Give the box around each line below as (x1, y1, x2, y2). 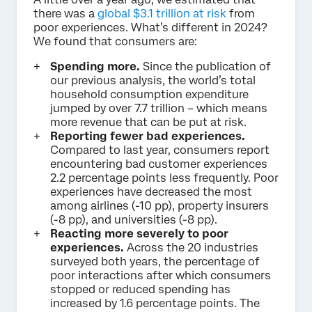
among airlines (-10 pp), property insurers (50, 198, 269, 212)
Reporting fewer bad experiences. (50, 129, 245, 143)
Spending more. (50, 59, 143, 73)
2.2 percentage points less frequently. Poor (50, 171, 279, 185)
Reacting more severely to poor (50, 226, 228, 240)
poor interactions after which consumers (50, 268, 271, 282)
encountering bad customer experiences (50, 157, 267, 171)
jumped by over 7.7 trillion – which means (50, 101, 267, 115)
